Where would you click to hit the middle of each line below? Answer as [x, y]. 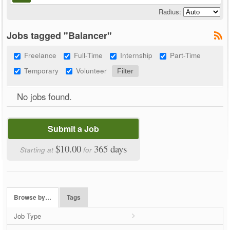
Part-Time [186, 55]
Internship [137, 55]
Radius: [170, 11]
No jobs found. [45, 96]
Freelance [41, 55]
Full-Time [89, 55]
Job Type [28, 216]
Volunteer [92, 70]
